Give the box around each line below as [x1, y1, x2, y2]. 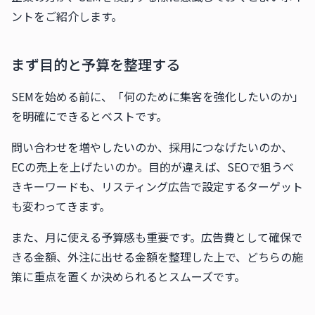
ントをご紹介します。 [11, 8, 122, 25]
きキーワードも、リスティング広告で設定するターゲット [11, 178, 303, 195]
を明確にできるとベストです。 [11, 108, 167, 124]
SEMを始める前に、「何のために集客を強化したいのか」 [11, 88, 304, 105]
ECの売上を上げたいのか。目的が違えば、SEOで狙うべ [11, 158, 294, 175]
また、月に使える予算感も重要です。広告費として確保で [11, 229, 302, 245]
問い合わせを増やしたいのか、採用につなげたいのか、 [11, 139, 292, 155]
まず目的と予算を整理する [11, 54, 180, 75]
